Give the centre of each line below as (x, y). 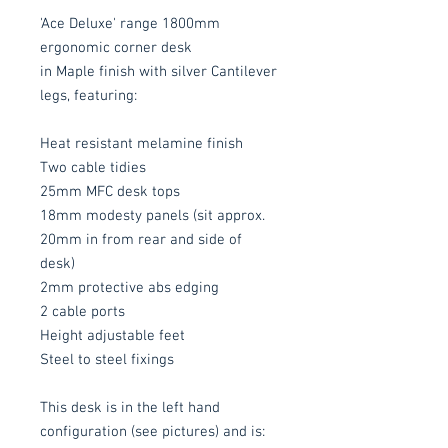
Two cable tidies (93, 167)
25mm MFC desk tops (110, 191)
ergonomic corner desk (116, 47)
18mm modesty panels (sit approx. (152, 215)
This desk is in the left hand (130, 407)
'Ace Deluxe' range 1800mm (130, 23)
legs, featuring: (88, 95)
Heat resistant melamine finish (141, 143)
